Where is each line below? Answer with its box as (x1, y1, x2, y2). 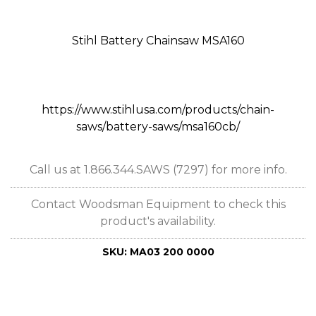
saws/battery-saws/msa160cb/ (76, 120, 240, 133)
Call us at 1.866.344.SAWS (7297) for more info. (29, 163, 287, 176)
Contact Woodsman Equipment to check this (30, 197, 286, 211)
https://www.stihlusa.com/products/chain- (42, 103, 274, 116)
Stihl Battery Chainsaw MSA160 (71, 34, 245, 47)
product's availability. (100, 214, 216, 228)
